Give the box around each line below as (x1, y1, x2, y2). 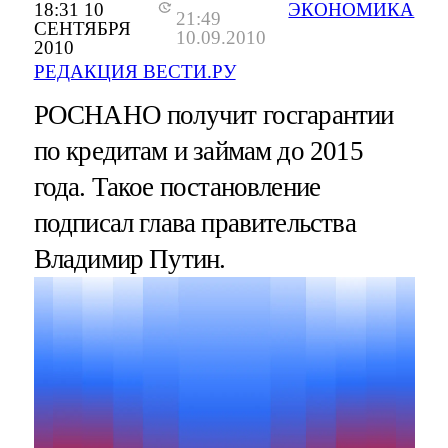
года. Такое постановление (33, 171, 321, 202)
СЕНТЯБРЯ (33, 17, 131, 39)
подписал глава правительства (33, 207, 356, 238)
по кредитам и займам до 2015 (33, 135, 363, 166)
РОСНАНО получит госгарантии (33, 99, 394, 130)
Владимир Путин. (33, 243, 226, 274)
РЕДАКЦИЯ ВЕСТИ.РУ (33, 60, 236, 82)
